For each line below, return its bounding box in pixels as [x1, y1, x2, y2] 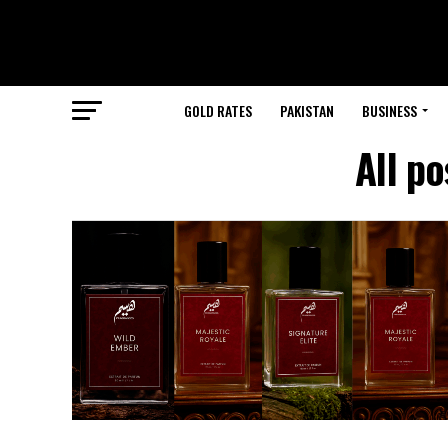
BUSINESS [362, 100, 417, 121]
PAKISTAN [280, 100, 334, 121]
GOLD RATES [184, 100, 252, 121]
